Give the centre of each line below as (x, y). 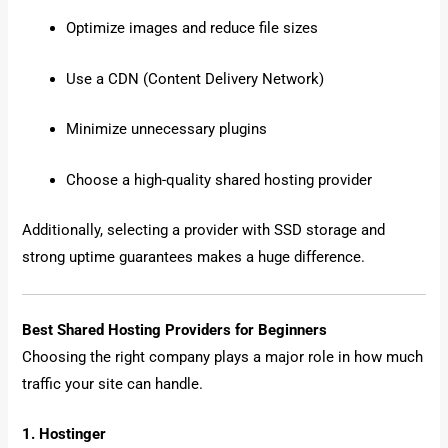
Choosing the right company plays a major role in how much (223, 357)
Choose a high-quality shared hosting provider (219, 179)
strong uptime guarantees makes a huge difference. (194, 256)
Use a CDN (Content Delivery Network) (195, 78)
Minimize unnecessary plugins (167, 129)
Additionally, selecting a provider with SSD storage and (204, 229)
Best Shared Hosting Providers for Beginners (175, 330)
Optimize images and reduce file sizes (192, 28)
